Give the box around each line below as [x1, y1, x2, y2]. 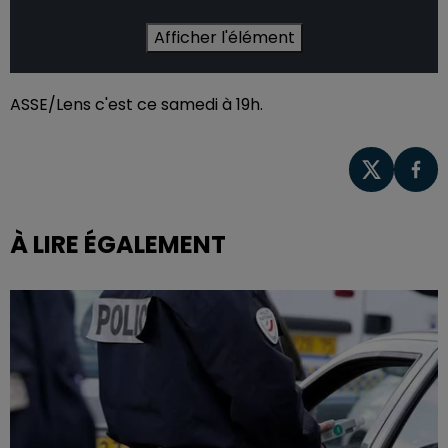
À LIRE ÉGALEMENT [10, 227, 226, 261]
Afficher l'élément [153, 26, 295, 50]
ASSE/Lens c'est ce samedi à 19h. [10, 93, 267, 117]
